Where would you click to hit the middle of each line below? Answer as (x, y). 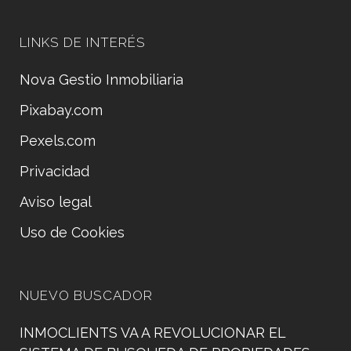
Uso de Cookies (72, 232)
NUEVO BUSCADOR (86, 295)
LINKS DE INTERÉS (83, 42)
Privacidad (54, 171)
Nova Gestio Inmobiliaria (101, 80)
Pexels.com (58, 141)
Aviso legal (56, 202)
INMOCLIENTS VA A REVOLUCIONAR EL (152, 333)
